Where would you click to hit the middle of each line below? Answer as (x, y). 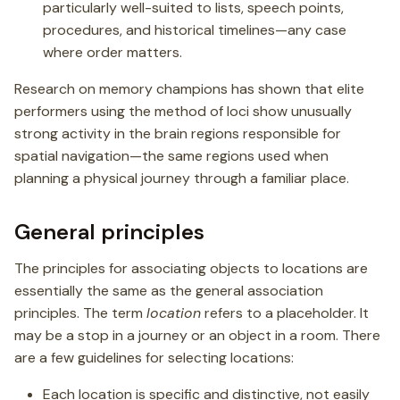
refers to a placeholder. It (285, 313)
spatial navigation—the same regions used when (171, 156)
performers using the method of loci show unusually (183, 111)
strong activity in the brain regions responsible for (178, 133)
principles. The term (80, 313)
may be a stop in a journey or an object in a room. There (197, 335)
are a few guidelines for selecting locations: (154, 358)
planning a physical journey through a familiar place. (182, 178)
